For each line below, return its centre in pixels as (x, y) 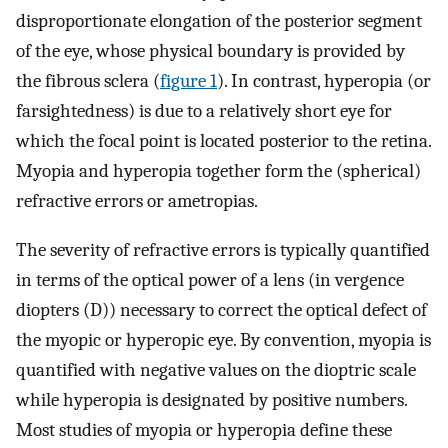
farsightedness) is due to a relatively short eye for (204, 111)
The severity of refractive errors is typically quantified (223, 249)
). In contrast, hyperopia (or (324, 81)
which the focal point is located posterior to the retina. (223, 141)
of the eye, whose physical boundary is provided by (210, 51)
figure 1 (188, 81)
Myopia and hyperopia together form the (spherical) (218, 171)
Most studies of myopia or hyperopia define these (204, 429)
